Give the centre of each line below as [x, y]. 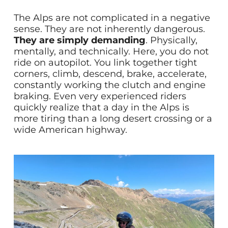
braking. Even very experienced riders [100, 96]
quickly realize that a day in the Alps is [101, 108]
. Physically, [171, 40]
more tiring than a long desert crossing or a [113, 119]
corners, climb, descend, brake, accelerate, [110, 74]
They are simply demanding [79, 40]
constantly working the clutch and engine [109, 85]
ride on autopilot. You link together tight [105, 63]
